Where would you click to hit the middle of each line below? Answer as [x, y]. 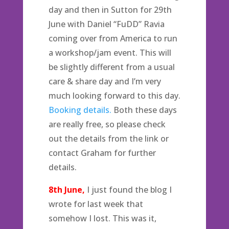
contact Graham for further [102, 153]
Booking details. [80, 110]
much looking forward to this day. [114, 96]
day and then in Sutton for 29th [110, 10]
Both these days [144, 110]
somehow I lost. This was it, [102, 218]
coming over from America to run [113, 38]
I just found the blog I [128, 190]
